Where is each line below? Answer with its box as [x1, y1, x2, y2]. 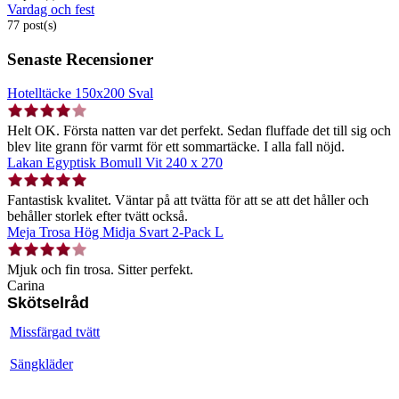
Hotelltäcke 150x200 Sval [7, 85, 153, 102]
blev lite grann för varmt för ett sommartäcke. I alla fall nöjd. [7, 139, 345, 155]
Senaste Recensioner [7, 49, 153, 69]
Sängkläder [10, 356, 73, 372]
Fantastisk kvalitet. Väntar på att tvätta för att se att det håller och [7, 192, 369, 208]
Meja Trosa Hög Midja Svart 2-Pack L [7, 224, 224, 240]
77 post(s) [7, 17, 57, 32]
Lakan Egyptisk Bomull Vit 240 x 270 [7, 155, 223, 171]
